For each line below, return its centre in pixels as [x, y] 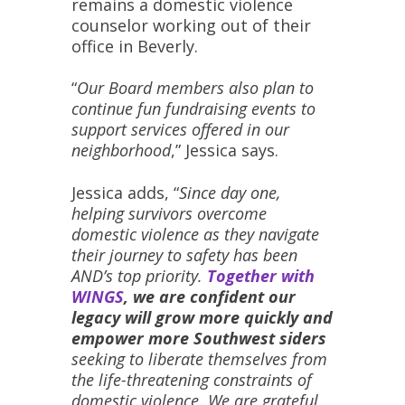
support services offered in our [180, 130]
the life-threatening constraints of [192, 379]
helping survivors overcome [169, 213]
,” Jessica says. [225, 151]
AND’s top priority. [139, 275]
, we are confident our [210, 296]
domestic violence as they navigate [195, 234]
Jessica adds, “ [125, 192]
